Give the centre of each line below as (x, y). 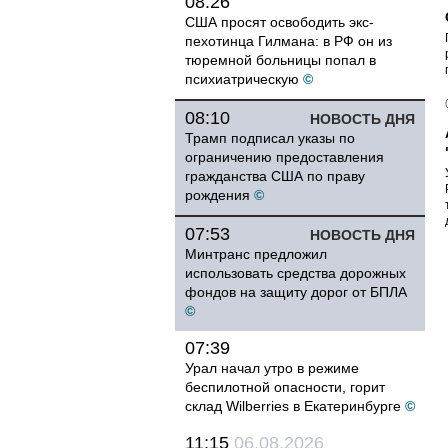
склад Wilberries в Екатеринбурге (293, 406)
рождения (217, 195)
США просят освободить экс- (279, 22)
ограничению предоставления (284, 157)
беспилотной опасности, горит (285, 387)
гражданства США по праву (275, 176)
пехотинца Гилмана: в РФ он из (288, 41)
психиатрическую (242, 79)
